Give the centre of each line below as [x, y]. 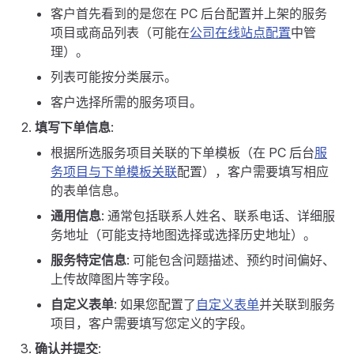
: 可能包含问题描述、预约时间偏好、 [231, 260]
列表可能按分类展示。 [114, 77]
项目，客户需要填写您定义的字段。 [152, 323]
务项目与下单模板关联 [114, 171]
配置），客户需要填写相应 [253, 171]
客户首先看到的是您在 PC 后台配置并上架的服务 [189, 13]
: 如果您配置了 [155, 304]
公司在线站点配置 [240, 32]
